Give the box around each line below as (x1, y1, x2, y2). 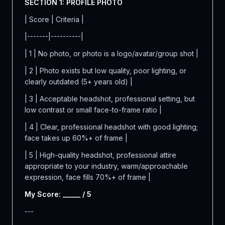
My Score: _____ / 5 (25, 190, 91, 198)
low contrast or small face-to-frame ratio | (25, 105, 162, 114)
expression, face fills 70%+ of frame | (25, 173, 151, 181)
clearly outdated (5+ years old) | (25, 77, 133, 86)
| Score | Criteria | (25, 15, 84, 24)
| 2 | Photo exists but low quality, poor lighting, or (25, 66, 186, 75)
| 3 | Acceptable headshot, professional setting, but (25, 94, 195, 103)
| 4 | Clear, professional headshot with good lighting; (25, 123, 198, 131)
